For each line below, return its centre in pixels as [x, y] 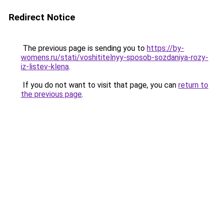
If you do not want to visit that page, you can [100, 85]
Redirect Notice [42, 17]
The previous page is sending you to [84, 48]
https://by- [165, 48]
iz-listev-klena [45, 67]
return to [193, 85]
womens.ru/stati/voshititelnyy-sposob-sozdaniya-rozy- [115, 57]
